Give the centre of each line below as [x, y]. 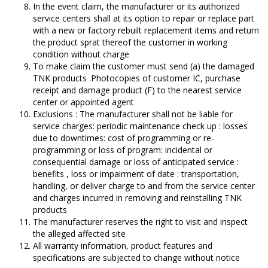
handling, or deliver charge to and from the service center [144, 186]
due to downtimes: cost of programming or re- [124, 138]
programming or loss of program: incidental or [123, 150]
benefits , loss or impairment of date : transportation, [136, 174]
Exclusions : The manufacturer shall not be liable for [133, 114]
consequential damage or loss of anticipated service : [136, 162]
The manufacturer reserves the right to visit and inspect [140, 222]
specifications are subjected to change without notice [136, 258]
